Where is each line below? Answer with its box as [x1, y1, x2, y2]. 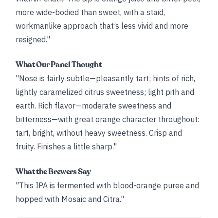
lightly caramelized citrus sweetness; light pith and [16, 87, 194, 97]
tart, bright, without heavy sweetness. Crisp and [16, 128, 182, 138]
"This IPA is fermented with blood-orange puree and [16, 181, 199, 190]
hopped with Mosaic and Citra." [16, 194, 124, 204]
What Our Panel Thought [16, 59, 102, 70]
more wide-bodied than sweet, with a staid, [16, 7, 165, 17]
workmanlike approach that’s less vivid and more [16, 21, 188, 31]
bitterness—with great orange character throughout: [16, 114, 200, 124]
